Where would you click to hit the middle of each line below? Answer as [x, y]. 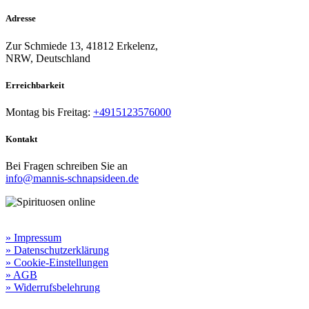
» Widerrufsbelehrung [53, 288]
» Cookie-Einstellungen [57, 263]
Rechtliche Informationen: [67, 226]
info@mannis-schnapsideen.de [72, 179]
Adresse [21, 19]
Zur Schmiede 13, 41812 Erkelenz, [83, 46]
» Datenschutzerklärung [57, 250]
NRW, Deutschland [48, 58]
